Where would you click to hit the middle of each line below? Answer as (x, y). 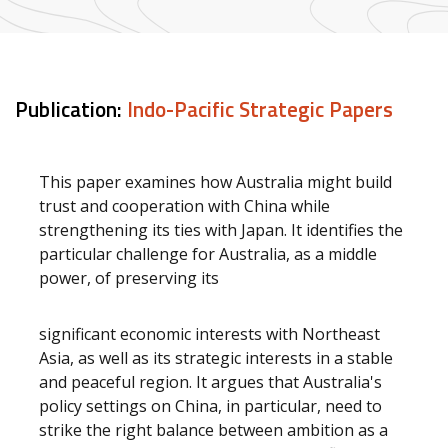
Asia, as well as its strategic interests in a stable (216, 358)
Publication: (71, 109)
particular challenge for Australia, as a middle (208, 254)
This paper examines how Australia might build (215, 182)
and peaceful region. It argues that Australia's (210, 382)
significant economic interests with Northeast (209, 334)
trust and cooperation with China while (184, 206)
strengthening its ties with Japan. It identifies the (221, 230)
